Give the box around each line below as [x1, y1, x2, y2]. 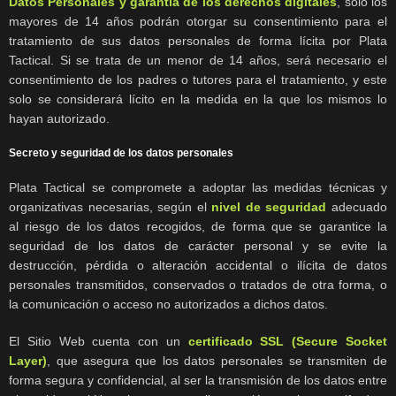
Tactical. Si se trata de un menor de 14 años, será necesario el [9, 53, 387, 68]
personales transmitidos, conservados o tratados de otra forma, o [9, 278, 387, 293]
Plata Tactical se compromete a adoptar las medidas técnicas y [9, 180, 387, 195]
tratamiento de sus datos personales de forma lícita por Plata [9, 34, 387, 49]
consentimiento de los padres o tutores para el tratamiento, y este [9, 72, 387, 88]
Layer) [9, 354, 47, 369]
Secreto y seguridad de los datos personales [9, 147, 233, 160]
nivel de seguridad [211, 200, 327, 215]
